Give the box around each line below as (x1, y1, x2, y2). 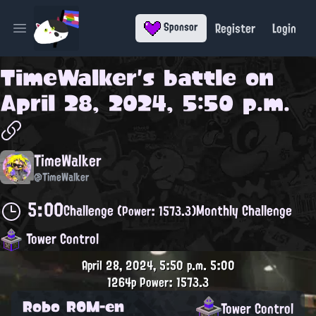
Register (215, 17, 255, 39)
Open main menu (18, 24, 95, 47)
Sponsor (161, 17, 198, 37)
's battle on (137, 56, 274, 99)
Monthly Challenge (196, 197, 292, 224)
